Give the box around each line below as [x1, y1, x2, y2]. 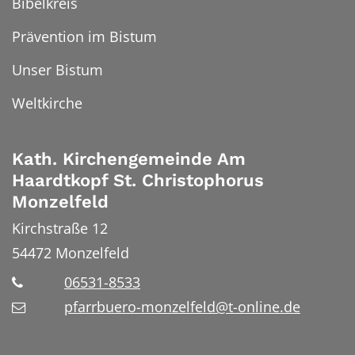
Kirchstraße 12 [12, 219, 108, 239]
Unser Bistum [12, 59, 103, 79]
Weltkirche [12, 93, 82, 113]
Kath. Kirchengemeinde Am [12, 148, 246, 169]
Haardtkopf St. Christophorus [12, 170, 264, 190]
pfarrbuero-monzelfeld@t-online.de [64, 296, 300, 316]
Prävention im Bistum [12, 26, 157, 46]
